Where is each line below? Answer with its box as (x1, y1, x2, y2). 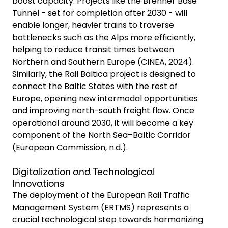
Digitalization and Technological (12, 166, 155, 177)
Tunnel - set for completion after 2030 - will (12, 7, 187, 19)
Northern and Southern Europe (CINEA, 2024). (12, 55, 194, 68)
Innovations (12, 178, 65, 189)
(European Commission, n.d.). (12, 141, 128, 153)
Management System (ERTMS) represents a (12, 201, 189, 213)
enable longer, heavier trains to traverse (12, 19, 174, 31)
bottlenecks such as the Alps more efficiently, (12, 31, 195, 43)
